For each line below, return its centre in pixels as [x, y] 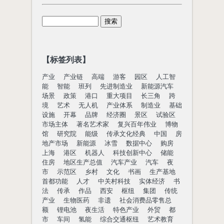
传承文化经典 [126, 134]
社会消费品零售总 [145, 200]
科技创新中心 [132, 153]
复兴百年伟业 [137, 124]
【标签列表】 [66, 60]
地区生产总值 [83, 162]
